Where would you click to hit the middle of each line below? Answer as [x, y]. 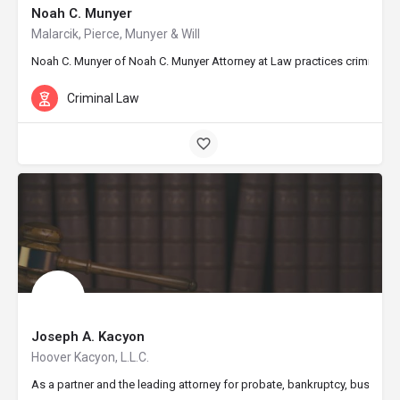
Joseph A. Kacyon [88, 337]
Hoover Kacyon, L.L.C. [90, 357]
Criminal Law [103, 98]
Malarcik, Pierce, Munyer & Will [116, 34]
